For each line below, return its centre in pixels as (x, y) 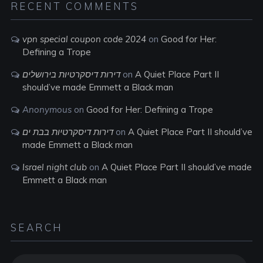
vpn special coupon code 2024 (84, 39)
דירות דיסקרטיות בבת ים (68, 132)
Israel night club (54, 167)
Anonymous (47, 109)
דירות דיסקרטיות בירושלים (71, 74)
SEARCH (37, 227)
